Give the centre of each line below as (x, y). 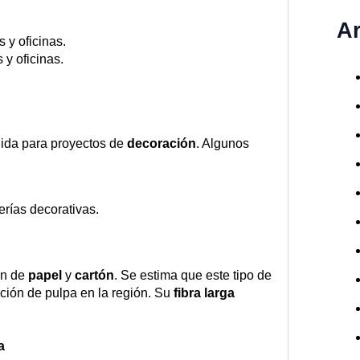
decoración (162, 143)
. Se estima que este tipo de (193, 276)
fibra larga (204, 293)
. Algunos (223, 143)
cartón (94, 276)
